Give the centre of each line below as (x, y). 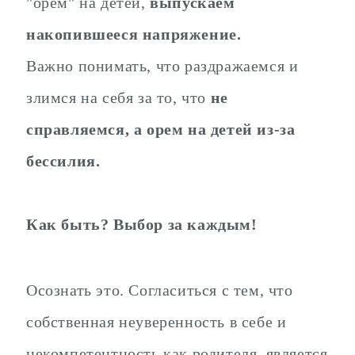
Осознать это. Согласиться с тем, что (160, 290)
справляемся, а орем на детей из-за (161, 130)
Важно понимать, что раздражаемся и (162, 66)
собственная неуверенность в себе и (157, 321)
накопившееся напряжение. (134, 34)
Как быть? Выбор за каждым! (142, 225)
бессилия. (63, 161)
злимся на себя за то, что (118, 98)
